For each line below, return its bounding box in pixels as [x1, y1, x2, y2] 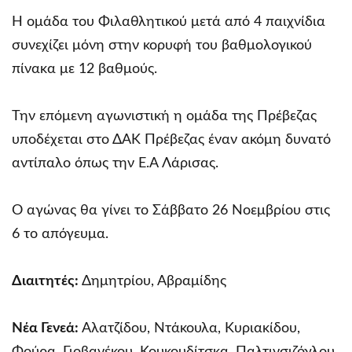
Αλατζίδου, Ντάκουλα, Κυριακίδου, [82, 321, 300, 335]
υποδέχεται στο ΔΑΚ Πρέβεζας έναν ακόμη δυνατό [12, 132, 331, 147]
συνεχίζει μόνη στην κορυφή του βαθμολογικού [12, 38, 312, 53]
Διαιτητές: [12, 273, 79, 288]
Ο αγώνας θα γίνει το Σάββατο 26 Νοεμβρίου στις [12, 203, 330, 218]
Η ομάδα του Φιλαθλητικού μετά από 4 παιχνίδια [12, 14, 325, 29]
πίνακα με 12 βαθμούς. [12, 61, 157, 76]
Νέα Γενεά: [12, 321, 82, 335]
